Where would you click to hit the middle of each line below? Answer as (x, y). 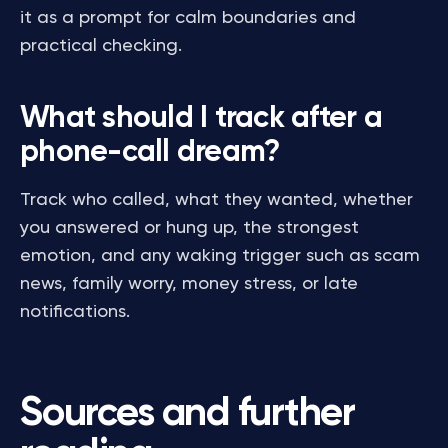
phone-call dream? (150, 153)
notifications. (75, 312)
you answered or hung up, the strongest (189, 228)
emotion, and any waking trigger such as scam (220, 256)
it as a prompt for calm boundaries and (188, 18)
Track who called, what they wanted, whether (216, 200)
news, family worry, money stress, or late (189, 284)
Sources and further (187, 414)
